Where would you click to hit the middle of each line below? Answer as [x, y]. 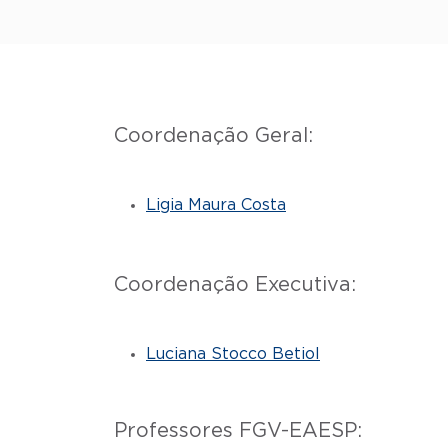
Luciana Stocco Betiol [233, 354]
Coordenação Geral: [213, 136]
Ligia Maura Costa [216, 205]
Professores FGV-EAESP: [238, 431]
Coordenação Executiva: [238, 285]
